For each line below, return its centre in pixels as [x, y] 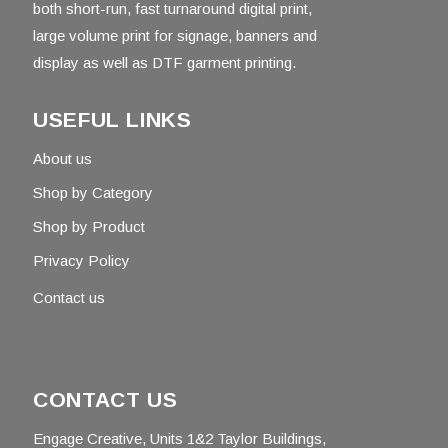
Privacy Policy [81, 261]
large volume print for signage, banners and [175, 36]
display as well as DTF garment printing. [164, 63]
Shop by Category [93, 193]
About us [62, 159]
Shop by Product [89, 227]
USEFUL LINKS [112, 120]
